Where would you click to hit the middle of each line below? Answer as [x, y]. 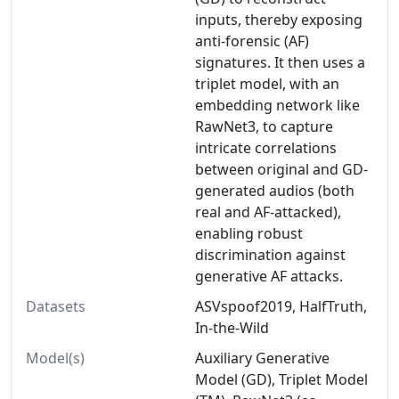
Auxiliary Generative [262, 358]
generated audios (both [275, 191]
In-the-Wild [232, 328]
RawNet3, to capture [264, 126]
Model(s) [55, 358]
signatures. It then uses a [280, 62]
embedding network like [277, 105]
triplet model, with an [267, 84]
